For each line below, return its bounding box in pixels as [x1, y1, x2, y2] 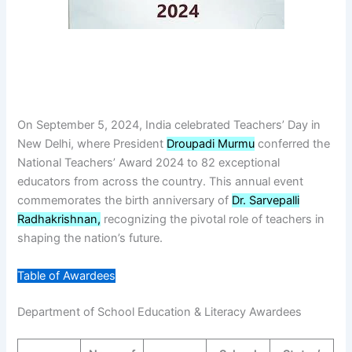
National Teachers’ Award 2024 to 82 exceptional [17, 156, 280, 170]
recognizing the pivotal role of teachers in [101, 212, 325, 227]
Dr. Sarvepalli [232, 193, 300, 208]
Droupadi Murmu [167, 137, 255, 152]
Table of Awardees [17, 268, 116, 283]
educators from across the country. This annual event [17, 174, 304, 189]
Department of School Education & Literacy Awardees [17, 304, 302, 319]
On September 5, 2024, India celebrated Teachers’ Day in [17, 118, 321, 133]
